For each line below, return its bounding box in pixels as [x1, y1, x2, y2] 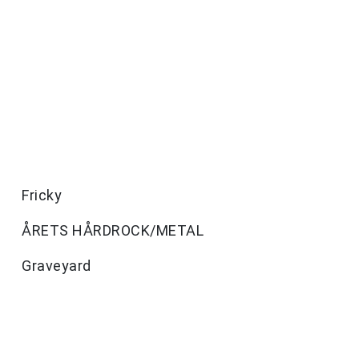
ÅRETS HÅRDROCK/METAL [22, 222, 204, 240]
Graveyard [22, 257, 91, 275]
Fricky [22, 187, 62, 204]
